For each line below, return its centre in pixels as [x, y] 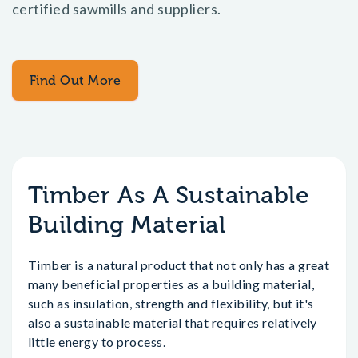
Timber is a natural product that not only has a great [179, 265]
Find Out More [76, 80]
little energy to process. [97, 342]
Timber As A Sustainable [169, 195]
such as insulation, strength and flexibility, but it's [171, 303]
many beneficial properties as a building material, [171, 284]
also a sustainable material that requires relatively [173, 322]
